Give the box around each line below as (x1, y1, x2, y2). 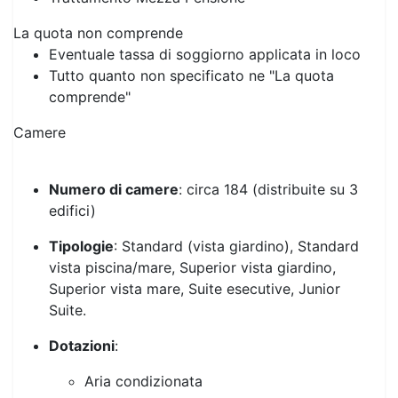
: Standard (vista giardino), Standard (114, 202, 359, 220)
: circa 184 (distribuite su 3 (179, 145, 358, 163)
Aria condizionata (84, 337, 207, 355)
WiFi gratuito (84, 372, 175, 391)
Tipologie (49, 202, 114, 220)
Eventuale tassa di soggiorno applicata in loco (49, 10, 361, 28)
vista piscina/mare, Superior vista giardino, (49, 223, 336, 242)
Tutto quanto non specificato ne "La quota (49, 31, 334, 50)
